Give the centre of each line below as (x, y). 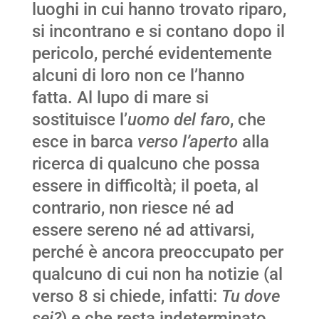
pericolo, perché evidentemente (152, 54)
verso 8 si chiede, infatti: (126, 297)
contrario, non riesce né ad (133, 208)
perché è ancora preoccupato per (157, 252)
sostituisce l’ (79, 120)
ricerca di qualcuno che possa (146, 164)
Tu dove (250, 297)
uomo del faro (178, 120)
